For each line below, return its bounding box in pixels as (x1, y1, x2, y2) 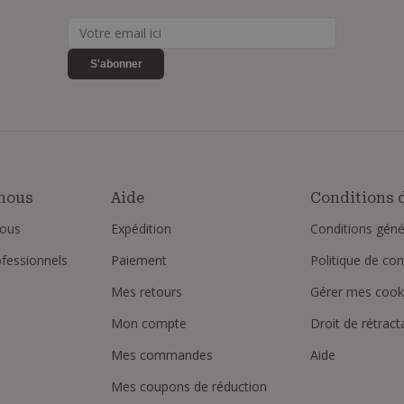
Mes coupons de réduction (111, 377, 267, 395)
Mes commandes (111, 345, 213, 363)
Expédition (111, 219, 171, 237)
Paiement (111, 251, 167, 269)
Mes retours (111, 282, 182, 300)
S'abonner (89, 58, 142, 70)
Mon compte (111, 314, 187, 332)
